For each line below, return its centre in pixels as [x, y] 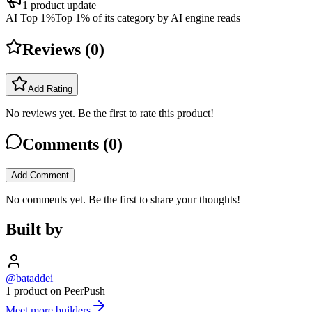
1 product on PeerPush [55, 291]
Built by [34, 229]
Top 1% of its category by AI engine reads [148, 17]
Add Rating [50, 88]
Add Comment [40, 175]
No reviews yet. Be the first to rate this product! [110, 113]
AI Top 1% [30, 17]
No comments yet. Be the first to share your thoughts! [123, 200]
